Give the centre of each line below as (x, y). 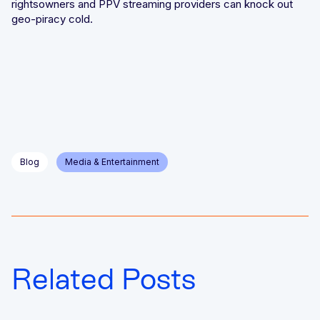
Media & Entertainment (112, 161)
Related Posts (104, 279)
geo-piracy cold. (52, 19)
